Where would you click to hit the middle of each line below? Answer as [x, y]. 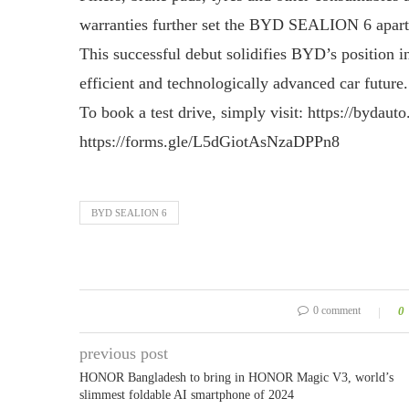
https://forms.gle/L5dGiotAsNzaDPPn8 [210, 142]
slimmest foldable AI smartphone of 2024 [187, 395]
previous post [124, 353]
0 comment [337, 310]
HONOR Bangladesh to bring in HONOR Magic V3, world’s [236, 378]
